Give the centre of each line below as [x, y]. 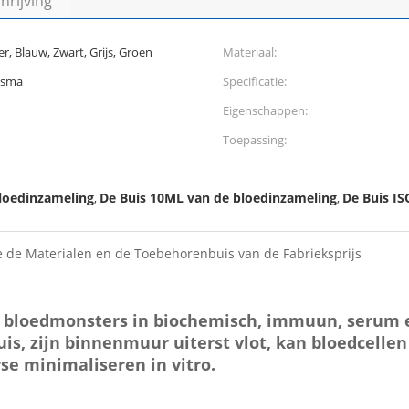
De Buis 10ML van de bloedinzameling [218, 198]
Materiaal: [250, 52]
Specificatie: [255, 81]
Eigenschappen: [265, 110]
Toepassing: [255, 140]
